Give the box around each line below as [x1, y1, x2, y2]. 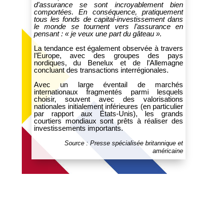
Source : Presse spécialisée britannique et [64, 139, 184, 147]
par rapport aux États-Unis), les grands [33, 109, 184, 118]
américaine [153, 147, 184, 155]
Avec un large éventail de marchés [33, 80, 184, 89]
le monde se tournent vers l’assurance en [33, 22, 184, 31]
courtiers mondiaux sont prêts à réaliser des [33, 117, 184, 125]
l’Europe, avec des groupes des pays [33, 51, 184, 60]
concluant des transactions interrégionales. [33, 66, 169, 74]
